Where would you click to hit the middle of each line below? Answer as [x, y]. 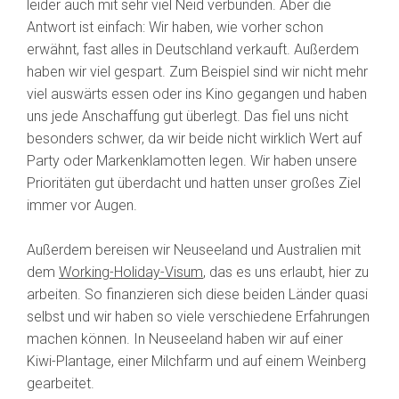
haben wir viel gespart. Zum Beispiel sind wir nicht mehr [197, 72]
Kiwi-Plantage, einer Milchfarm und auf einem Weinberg [196, 362]
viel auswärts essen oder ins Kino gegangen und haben [197, 94]
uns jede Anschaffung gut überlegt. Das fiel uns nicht [187, 117]
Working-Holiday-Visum [131, 273]
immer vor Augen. [82, 206]
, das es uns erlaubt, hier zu [286, 273]
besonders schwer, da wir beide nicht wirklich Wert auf [194, 139]
